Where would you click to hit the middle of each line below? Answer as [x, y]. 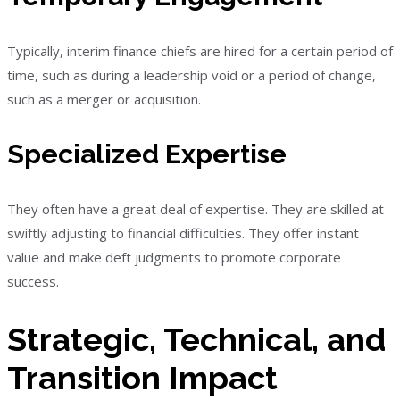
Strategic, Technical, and [196, 340]
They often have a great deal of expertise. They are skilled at [196, 209]
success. [33, 282]
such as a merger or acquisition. [104, 100]
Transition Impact [142, 378]
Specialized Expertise [147, 154]
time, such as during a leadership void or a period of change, [192, 75]
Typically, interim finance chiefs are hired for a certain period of [200, 51]
